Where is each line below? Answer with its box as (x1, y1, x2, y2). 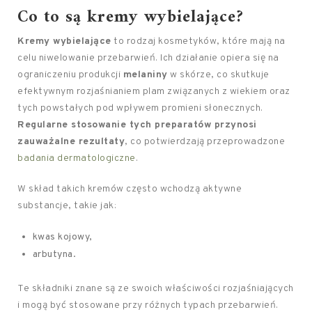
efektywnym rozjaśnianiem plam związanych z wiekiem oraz (17, 86, 290, 97)
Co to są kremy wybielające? (17, 3, 244, 32)
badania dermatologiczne (17, 153, 136, 164)
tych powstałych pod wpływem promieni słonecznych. (17, 102, 263, 114)
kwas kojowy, (32, 231, 93, 243)
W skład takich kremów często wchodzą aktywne (17, 183, 242, 195)
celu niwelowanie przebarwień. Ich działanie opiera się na (17, 52, 279, 64)
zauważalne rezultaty (17, 136, 125, 148)
